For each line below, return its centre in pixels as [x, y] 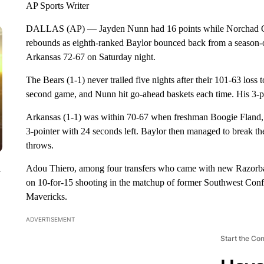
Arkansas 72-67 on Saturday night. [90, 57]
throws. [39, 145]
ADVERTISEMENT [50, 219]
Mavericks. [46, 197]
